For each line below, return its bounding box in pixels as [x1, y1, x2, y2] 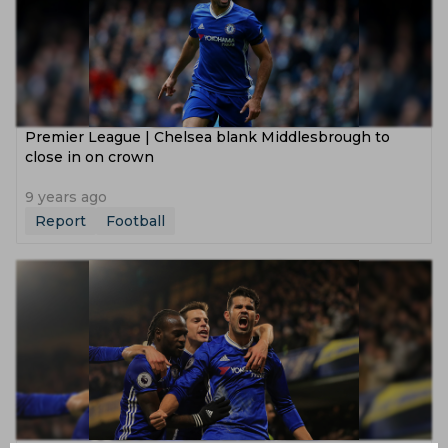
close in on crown [25, 148, 154, 166]
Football [106, 212, 165, 230]
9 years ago [25, 188, 107, 206]
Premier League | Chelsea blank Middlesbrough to [25, 128, 390, 146]
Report [35, 212, 86, 230]
